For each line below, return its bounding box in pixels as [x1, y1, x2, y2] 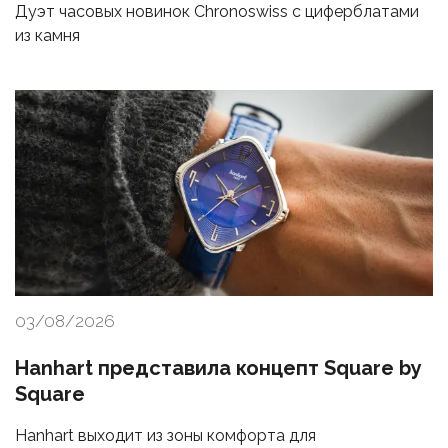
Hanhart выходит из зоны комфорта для [15, 426, 316, 446]
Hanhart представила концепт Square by [15, 356, 421, 381]
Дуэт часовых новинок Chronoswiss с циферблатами [15, 2, 419, 22]
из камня [15, 26, 80, 46]
